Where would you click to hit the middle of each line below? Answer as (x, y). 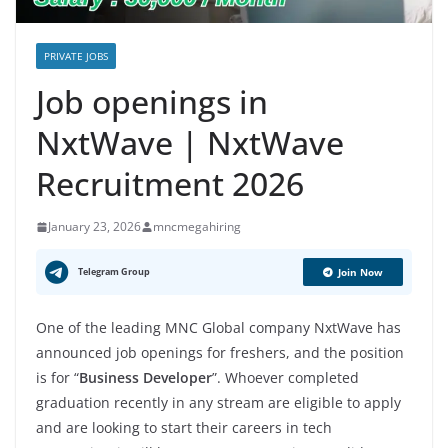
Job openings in (152, 102)
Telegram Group (114, 272)
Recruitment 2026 (170, 184)
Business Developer (145, 378)
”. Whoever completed (285, 378)
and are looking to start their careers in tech (184, 428)
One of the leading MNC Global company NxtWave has (218, 328)
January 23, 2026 (94, 227)
